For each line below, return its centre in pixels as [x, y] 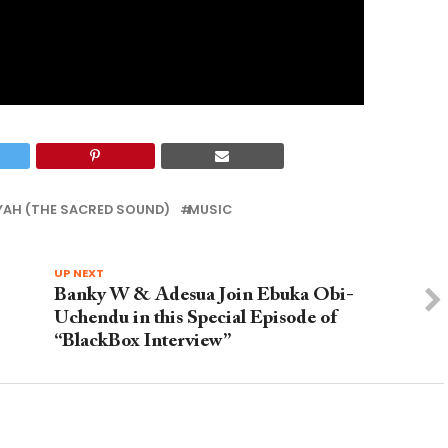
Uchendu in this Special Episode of [195, 318]
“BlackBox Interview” [142, 341]
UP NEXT [78, 272]
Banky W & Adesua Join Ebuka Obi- [203, 295]
